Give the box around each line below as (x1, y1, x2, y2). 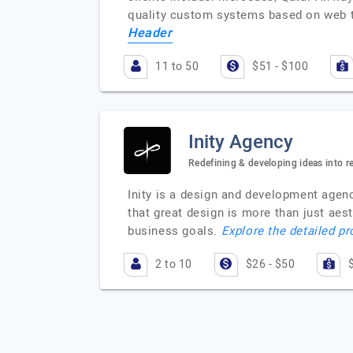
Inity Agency (188, 128, 293, 156)
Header (128, 24, 173, 43)
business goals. (128, 222, 221, 240)
